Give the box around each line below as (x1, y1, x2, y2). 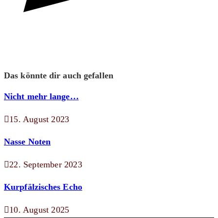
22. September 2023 (9, 160, 82, 170)
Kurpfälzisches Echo (4, 182, 82, 192)
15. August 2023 (9, 114, 70, 125)
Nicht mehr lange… (4, 91, 79, 102)
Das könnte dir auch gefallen (4, 71, 113, 81)
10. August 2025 (9, 205, 70, 215)
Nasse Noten (4, 137, 51, 147)
